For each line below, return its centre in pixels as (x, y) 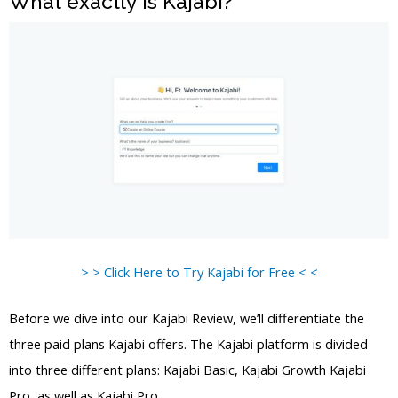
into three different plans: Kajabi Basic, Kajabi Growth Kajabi (187, 370)
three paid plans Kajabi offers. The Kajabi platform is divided (188, 344)
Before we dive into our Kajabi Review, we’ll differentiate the (187, 318)
